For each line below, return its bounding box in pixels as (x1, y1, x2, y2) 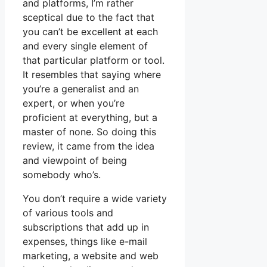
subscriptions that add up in (23, 221, 149, 234)
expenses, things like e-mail (23, 235, 147, 248)
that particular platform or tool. (23, 54, 164, 67)
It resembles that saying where (23, 69, 161, 81)
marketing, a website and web (23, 250, 159, 262)
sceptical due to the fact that (23, 11, 154, 24)
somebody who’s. (23, 169, 101, 181)
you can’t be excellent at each (23, 26, 158, 38)
